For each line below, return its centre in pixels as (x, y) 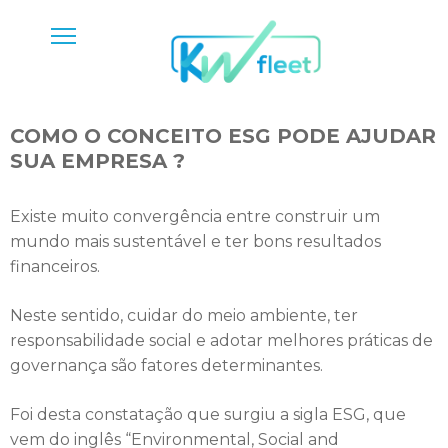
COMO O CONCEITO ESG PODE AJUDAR (223, 136)
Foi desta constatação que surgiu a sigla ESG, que (208, 414)
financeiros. (55, 266)
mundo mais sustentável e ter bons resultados (195, 241)
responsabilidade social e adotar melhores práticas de (221, 340)
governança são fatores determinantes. (166, 365)
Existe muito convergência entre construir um (195, 216)
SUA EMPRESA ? (97, 161)
